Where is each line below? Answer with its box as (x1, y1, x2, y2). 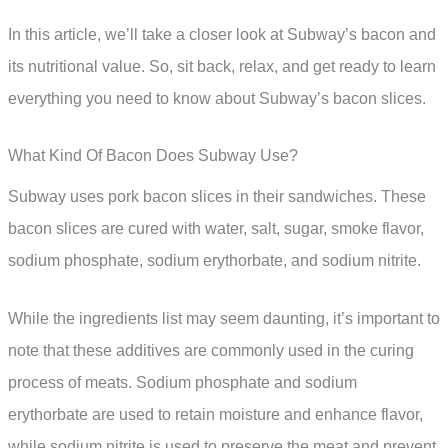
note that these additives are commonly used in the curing (8, 342, 414, 360)
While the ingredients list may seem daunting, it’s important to (8, 310, 440, 328)
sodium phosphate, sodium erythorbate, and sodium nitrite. (8, 252, 421, 270)
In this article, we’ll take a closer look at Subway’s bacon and (8, 25, 436, 43)
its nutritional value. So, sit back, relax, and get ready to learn (8, 57, 436, 75)
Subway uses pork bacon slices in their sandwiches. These (8, 188, 426, 206)
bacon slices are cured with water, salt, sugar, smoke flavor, (8, 220, 424, 238)
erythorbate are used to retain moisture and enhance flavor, (8, 406, 423, 424)
